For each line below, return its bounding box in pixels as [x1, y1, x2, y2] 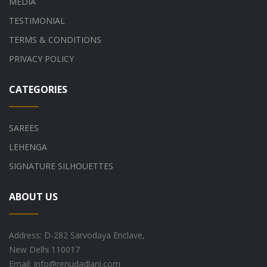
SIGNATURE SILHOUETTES [9, 160, 113, 172]
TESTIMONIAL [9, 14, 65, 26]
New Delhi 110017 [9, 243, 80, 255]
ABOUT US [9, 190, 58, 203]
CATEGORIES [9, 82, 67, 96]
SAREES [9, 122, 39, 133]
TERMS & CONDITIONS [9, 33, 101, 45]
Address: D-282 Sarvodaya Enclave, [9, 229, 145, 241]
